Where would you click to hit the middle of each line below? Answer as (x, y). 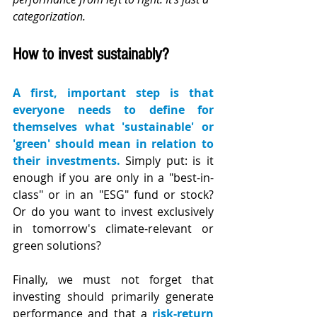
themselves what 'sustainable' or (113, 127)
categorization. (49, 17)
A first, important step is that (113, 93)
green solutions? (57, 246)
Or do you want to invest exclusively (113, 212)
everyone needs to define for (113, 110)
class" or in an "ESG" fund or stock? (113, 195)
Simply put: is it (170, 161)
